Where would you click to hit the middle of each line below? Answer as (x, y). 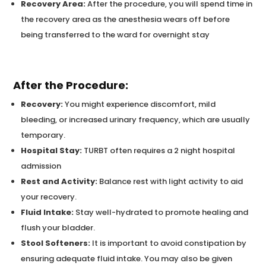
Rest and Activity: (59, 181)
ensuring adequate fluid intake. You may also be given (127, 258)
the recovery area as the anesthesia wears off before (126, 19)
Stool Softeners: (56, 243)
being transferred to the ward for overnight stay (115, 34)
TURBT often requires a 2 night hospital (159, 150)
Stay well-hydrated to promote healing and (161, 212)
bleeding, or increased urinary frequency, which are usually (136, 119)
